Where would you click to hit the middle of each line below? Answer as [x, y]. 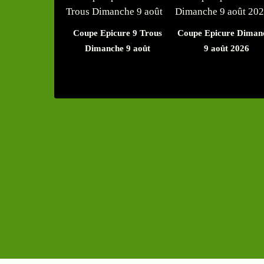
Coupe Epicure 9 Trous [118, 33]
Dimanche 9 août [118, 49]
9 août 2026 [227, 49]
